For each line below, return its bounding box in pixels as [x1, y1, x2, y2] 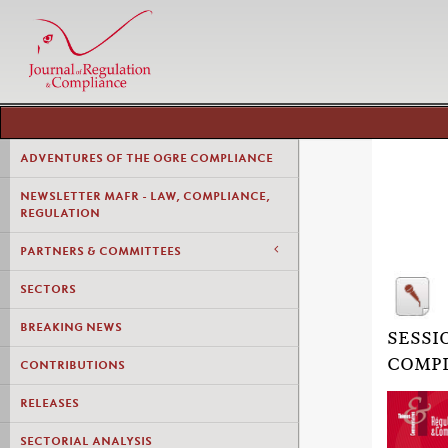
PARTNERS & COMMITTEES [20, 244, 181, 258]
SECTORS [20, 282, 76, 296]
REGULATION [20, 206, 100, 220]
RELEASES [20, 396, 79, 410]
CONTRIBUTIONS [20, 358, 125, 372]
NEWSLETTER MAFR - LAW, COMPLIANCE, [20, 189, 270, 203]
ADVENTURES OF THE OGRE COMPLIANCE [20, 151, 273, 165]
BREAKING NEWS [20, 320, 122, 334]
